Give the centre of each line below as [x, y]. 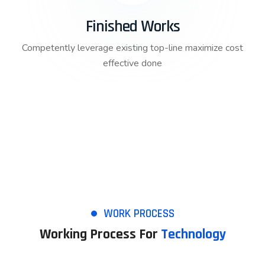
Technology [193, 235]
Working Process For [100, 235]
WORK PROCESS [139, 214]
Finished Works [132, 27]
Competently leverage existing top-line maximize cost [132, 48]
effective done [132, 64]
